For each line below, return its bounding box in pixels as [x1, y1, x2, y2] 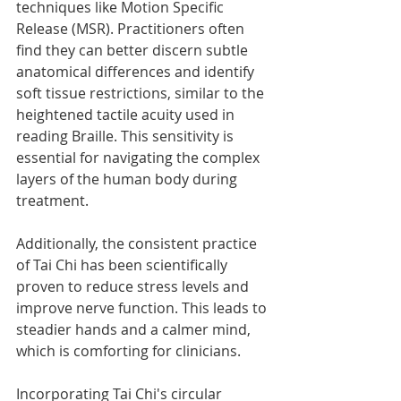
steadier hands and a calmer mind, [16, 320, 254, 340]
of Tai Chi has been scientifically [16, 255, 231, 276]
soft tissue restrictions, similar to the [16, 83, 268, 104]
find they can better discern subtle [16, 40, 252, 61]
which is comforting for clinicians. [16, 341, 241, 362]
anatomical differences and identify [16, 62, 258, 82]
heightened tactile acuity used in [16, 105, 238, 125]
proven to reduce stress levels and [16, 277, 252, 297]
